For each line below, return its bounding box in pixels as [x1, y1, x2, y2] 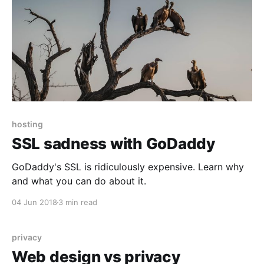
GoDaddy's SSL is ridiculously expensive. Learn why [12, 161, 244, 173]
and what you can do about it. [12, 175, 146, 187]
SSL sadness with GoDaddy [12, 134, 215, 153]
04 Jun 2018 [12, 197, 57, 207]
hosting [12, 119, 43, 130]
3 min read [58, 197, 97, 207]
